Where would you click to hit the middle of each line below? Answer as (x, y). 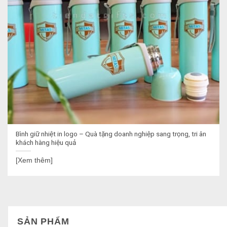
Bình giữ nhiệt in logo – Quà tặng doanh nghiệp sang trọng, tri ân (111, 134)
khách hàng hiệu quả (46, 143)
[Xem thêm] (34, 160)
